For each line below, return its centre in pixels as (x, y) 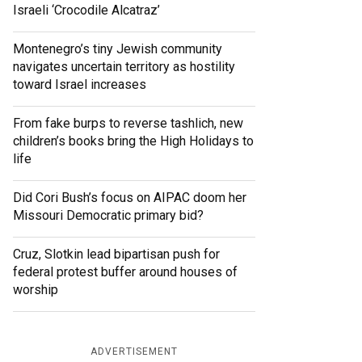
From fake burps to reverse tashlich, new (128, 124)
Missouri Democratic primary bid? (108, 216)
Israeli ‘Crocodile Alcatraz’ (86, 11)
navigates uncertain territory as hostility (124, 67)
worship (36, 290)
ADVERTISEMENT (134, 352)
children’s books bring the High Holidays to (133, 141)
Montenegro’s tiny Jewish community (118, 49)
